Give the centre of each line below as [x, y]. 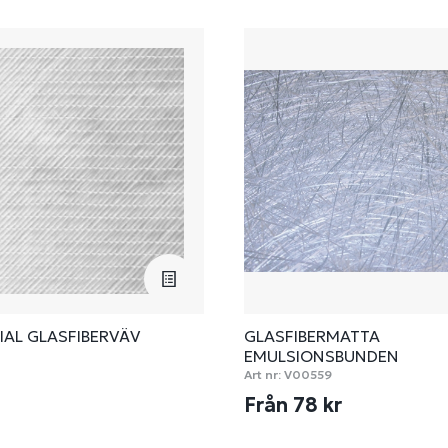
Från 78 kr [295, 405]
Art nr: [262, 374]
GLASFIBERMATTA [312, 336]
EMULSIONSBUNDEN [321, 356]
